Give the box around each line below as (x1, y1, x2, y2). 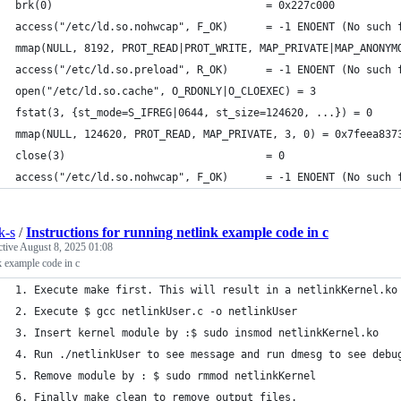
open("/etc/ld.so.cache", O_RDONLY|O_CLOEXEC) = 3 (15, 85, 316, 98)
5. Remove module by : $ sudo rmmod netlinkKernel (15, 370, 379, 382)
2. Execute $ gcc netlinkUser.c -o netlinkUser (15, 305, 297, 318)
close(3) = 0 (15, 149, 285, 162)
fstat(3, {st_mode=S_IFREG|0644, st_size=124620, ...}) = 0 (15, 107, 372, 119)
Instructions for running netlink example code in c (26, 225, 328, 240)
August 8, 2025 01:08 (20, 241, 113, 253)
